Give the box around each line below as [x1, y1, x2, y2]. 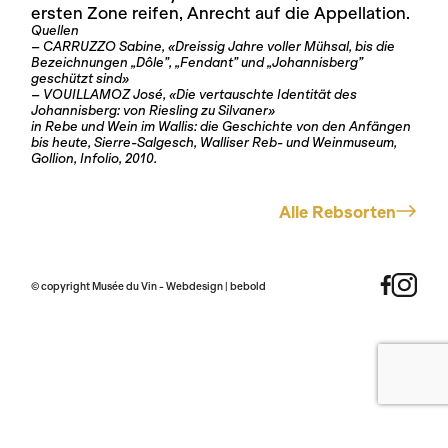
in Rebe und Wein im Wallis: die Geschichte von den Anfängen [31, 117, 412, 135]
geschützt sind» [31, 69, 130, 87]
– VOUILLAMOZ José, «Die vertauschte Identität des [31, 85, 358, 103]
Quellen [31, 21, 80, 39]
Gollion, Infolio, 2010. [31, 149, 158, 167]
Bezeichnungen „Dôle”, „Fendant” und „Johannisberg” [31, 53, 364, 71]
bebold [230, 279, 267, 293]
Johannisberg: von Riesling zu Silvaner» [31, 101, 276, 119]
